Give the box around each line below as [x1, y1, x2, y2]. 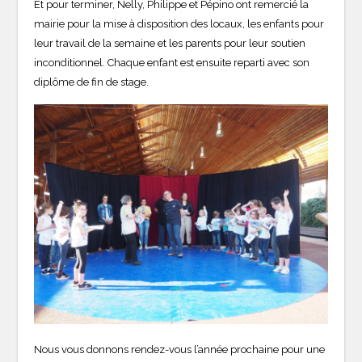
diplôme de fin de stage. [34, 76, 149, 89]
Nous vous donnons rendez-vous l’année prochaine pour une [34, 343, 326, 356]
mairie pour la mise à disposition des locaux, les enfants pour [34, 18, 325, 31]
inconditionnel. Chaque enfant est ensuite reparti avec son [34, 57, 310, 69]
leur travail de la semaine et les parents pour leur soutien [34, 37, 306, 50]
